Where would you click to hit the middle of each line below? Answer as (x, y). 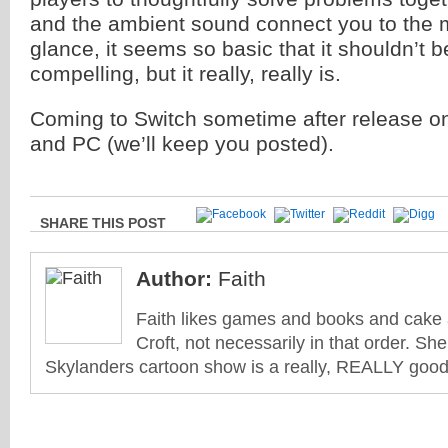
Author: (174, 278)
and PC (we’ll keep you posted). (182, 143)
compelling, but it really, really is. (185, 73)
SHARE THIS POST (103, 223)
